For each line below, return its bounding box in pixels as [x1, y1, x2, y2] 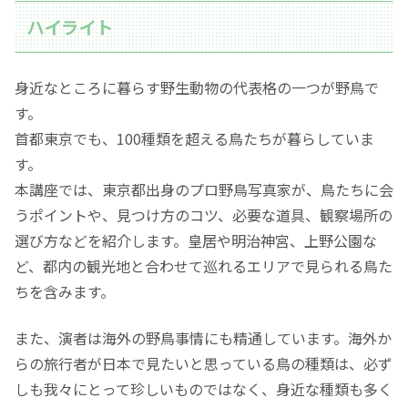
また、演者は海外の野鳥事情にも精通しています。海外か [15, 326, 392, 349]
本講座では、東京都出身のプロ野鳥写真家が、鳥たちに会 [15, 178, 393, 201]
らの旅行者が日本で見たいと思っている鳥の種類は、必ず [15, 352, 393, 374]
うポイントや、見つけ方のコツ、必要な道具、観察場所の [15, 204, 393, 227]
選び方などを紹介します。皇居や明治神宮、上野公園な [15, 229, 377, 252]
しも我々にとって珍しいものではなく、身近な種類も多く [15, 377, 393, 400]
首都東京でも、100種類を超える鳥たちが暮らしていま [15, 127, 374, 150]
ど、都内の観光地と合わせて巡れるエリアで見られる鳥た [15, 255, 393, 278]
